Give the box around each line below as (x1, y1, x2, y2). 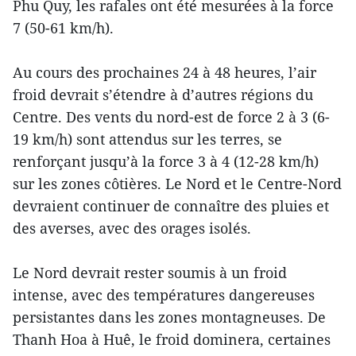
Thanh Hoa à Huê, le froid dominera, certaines (13, 330, 331, 350)
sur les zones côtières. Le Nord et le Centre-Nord (13, 174, 342, 194)
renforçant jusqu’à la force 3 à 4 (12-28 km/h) (13, 152, 319, 172)
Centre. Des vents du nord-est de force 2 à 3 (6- (13, 107, 330, 127)
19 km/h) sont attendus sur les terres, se (13, 130, 282, 149)
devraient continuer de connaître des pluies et (13, 196, 329, 216)
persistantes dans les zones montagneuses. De (13, 308, 326, 327)
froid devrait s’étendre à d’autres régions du (13, 85, 313, 105)
